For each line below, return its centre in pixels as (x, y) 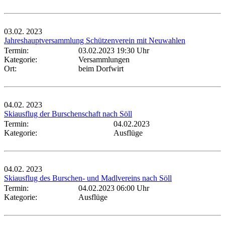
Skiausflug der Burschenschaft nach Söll (68, 114)
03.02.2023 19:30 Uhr (114, 50)
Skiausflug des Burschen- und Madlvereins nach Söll (88, 178)
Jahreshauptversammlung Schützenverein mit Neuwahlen (95, 40)
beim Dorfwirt (101, 68)
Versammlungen (104, 59)
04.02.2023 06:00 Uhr (114, 188)
